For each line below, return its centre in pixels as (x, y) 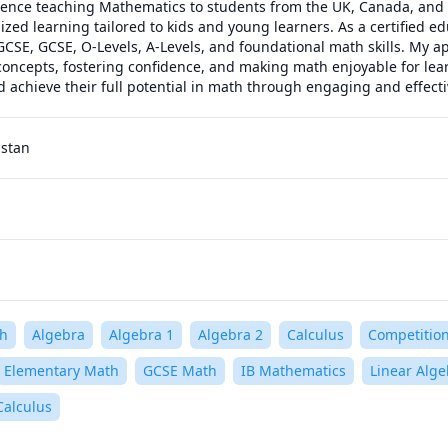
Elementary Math (61, 370)
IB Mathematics (293, 370)
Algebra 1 (141, 334)
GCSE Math (180, 370)
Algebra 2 (230, 334)
